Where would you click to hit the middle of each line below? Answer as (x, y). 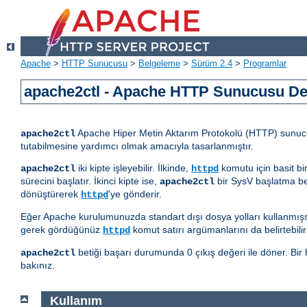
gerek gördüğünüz (62, 230)
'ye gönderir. (135, 194)
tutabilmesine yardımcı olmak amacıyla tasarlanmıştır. (137, 146)
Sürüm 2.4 (212, 64)
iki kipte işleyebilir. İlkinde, (133, 168)
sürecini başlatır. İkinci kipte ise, (90, 181)
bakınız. (38, 266)
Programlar (265, 64)
